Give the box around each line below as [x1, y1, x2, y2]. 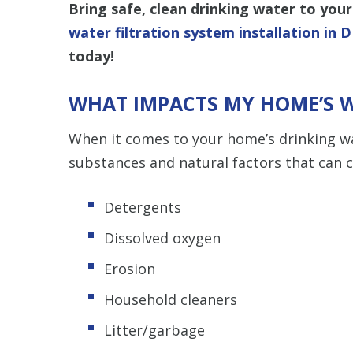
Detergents [104, 197, 181, 217]
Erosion [104, 258, 155, 278]
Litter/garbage [104, 320, 205, 340]
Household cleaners [104, 289, 237, 309]
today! [69, 46, 114, 65]
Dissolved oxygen [104, 228, 221, 247]
